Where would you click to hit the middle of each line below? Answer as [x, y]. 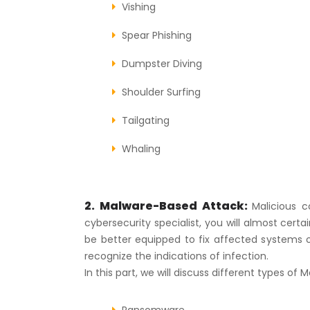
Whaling [141, 148]
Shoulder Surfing [161, 92]
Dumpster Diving [162, 63]
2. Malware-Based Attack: [168, 206]
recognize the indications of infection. [176, 256]
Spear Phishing [157, 35]
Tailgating [146, 120]
